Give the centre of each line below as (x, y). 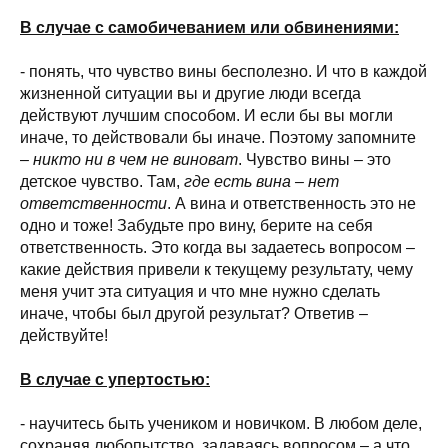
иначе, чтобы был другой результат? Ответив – (194, 313)
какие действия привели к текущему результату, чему (216, 269)
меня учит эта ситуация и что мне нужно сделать (200, 291)
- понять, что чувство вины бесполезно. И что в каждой (223, 71)
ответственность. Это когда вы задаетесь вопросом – (217, 247)
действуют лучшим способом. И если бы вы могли (206, 115)
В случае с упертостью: (115, 379)
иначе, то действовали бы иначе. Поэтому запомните (218, 137)
